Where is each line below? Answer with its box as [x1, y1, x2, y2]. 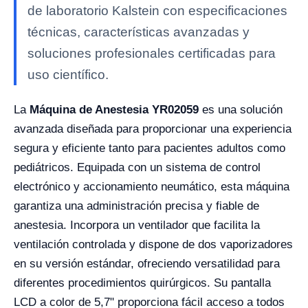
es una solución [199, 103, 283, 116]
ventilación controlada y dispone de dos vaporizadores [14, 238, 293, 251]
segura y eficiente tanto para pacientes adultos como [14, 142, 285, 155]
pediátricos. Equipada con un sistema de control [14, 161, 261, 174]
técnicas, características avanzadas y [27, 25, 250, 39]
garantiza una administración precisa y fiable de [14, 199, 259, 212]
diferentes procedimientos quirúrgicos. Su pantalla [14, 276, 271, 289]
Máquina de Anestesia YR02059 [30, 103, 199, 116]
